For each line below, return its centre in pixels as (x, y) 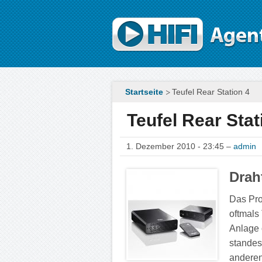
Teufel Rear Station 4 (211, 92)
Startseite (144, 92)
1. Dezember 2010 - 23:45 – (180, 146)
